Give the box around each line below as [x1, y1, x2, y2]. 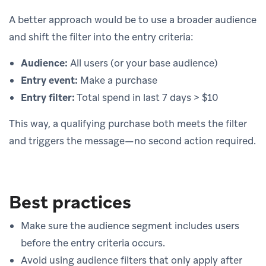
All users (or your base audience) [68, 56, 218, 69]
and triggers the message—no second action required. [9, 134, 256, 147]
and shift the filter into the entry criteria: [9, 30, 194, 43]
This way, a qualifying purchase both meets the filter [9, 116, 247, 130]
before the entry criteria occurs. [21, 236, 165, 249]
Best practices [9, 190, 131, 214]
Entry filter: [21, 90, 75, 104]
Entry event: [21, 73, 78, 87]
